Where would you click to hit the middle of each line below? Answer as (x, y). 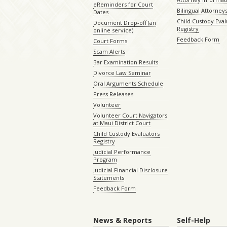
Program (105, 160)
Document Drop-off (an (125, 23)
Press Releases (113, 94)
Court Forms (110, 41)
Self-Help (194, 220)
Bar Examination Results (126, 62)
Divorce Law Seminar (122, 73)
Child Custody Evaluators (126, 134)
